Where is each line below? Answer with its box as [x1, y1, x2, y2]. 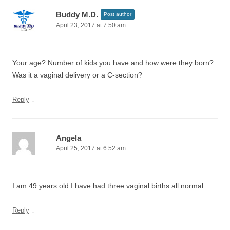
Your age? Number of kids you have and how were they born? [12, 59, 214, 67]
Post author [104, 11, 131, 17]
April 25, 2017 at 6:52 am [56, 145, 126, 152]
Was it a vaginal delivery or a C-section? [12, 71, 142, 79]
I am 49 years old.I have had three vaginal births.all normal [12, 182, 203, 190]
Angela [56, 133, 81, 142]
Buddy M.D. [56, 10, 98, 19]
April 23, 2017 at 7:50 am [56, 22, 126, 29]
